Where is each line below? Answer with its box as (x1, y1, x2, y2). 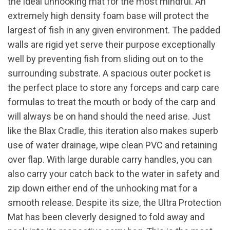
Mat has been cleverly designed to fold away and (8, 212, 205, 223)
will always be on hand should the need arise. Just (8, 111, 210, 122)
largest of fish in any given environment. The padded (8, 25, 220, 36)
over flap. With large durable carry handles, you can (8, 154, 212, 165)
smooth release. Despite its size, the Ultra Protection (8, 197, 221, 208)
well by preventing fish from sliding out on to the (8, 53, 203, 65)
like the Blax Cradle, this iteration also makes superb (8, 125, 218, 137)
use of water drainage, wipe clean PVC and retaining (8, 140, 217, 151)
